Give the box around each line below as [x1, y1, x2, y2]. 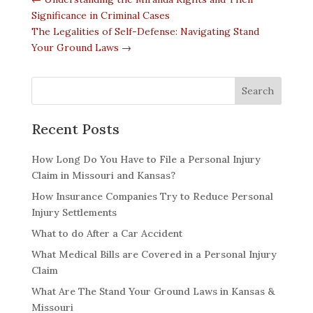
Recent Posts [31, 120, 119, 138]
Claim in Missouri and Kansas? [31, 169, 175, 182]
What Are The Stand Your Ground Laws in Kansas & [31, 285, 275, 298]
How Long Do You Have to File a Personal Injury [31, 153, 261, 166]
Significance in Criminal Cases [31, 9, 170, 22]
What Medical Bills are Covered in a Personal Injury [31, 248, 277, 261]
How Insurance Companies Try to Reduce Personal [31, 190, 273, 203]
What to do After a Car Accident [31, 227, 182, 240]
